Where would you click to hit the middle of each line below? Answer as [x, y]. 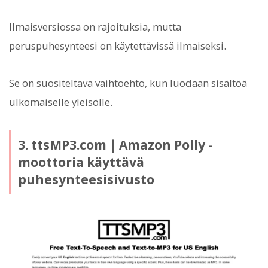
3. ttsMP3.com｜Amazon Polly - [115, 144]
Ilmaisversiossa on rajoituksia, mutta [95, 26]
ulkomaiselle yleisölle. [61, 102]
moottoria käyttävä [81, 162]
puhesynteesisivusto [86, 179]
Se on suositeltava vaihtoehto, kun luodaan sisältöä [128, 83]
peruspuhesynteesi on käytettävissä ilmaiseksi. [118, 45]
